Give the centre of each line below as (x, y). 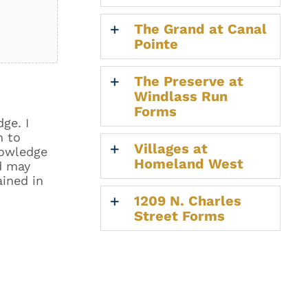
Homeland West (188, 163)
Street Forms (179, 216)
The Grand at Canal (200, 29)
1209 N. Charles (187, 200)
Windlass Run (180, 96)
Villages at (170, 148)
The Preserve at (188, 81)
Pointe (156, 44)
